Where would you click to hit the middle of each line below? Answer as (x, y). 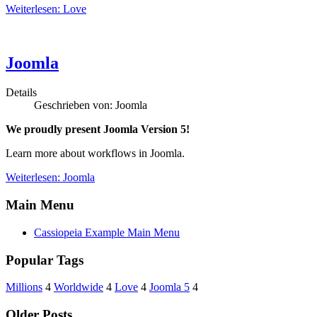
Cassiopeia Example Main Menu (107, 232)
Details (21, 93)
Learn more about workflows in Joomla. (95, 154)
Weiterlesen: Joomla (50, 178)
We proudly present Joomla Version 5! (98, 129)
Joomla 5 (169, 287)
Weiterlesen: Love (46, 8)
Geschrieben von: (75, 105)
